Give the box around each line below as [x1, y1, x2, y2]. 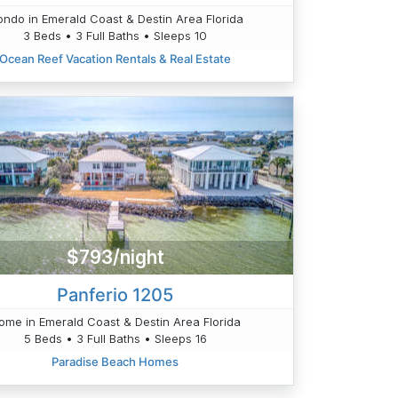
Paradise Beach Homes [52, 354, 179, 369]
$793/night [66, 246, 164, 269]
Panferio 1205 [57, 283, 174, 306]
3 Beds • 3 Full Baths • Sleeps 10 [23, 28, 208, 44]
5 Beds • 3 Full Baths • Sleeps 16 [23, 330, 207, 346]
